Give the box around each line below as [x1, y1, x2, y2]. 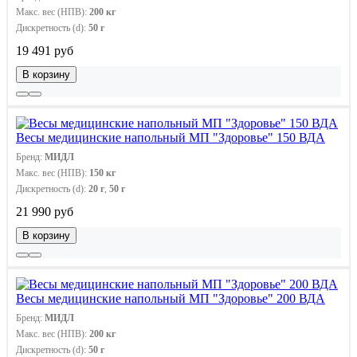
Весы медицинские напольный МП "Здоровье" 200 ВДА [16, 291, 325, 305]
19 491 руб [16, 43, 73, 57]
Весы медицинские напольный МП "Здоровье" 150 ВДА [16, 130, 325, 144]
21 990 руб [16, 204, 73, 218]
